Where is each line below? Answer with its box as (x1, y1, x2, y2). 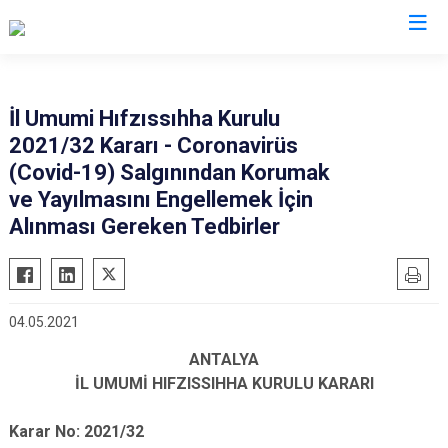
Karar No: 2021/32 (9, 422, 144, 441)
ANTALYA (189, 350, 259, 369)
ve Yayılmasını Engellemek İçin (9, 187, 313, 212)
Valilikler (182, 55, 266, 80)
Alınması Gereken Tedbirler (9, 214, 280, 239)
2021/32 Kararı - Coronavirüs (9, 133, 298, 158)
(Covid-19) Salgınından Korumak (9, 160, 330, 185)
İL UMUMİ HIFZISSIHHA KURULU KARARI (74, 374, 374, 393)
